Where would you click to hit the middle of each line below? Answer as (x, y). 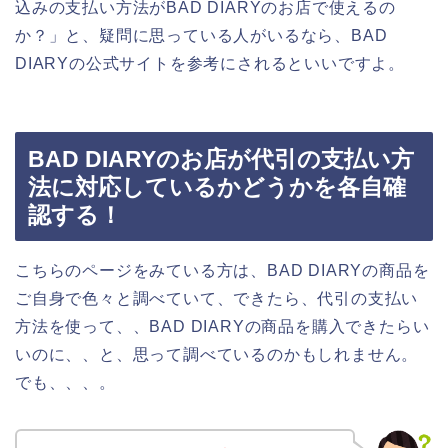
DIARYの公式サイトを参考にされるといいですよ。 (210, 63)
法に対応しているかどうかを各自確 (217, 187)
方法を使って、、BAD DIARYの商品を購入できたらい (222, 327)
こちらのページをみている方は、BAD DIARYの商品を (222, 271)
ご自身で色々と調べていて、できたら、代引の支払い (217, 299)
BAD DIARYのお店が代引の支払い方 (221, 159)
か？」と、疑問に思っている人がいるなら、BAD (201, 35)
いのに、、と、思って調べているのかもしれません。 (217, 355)
